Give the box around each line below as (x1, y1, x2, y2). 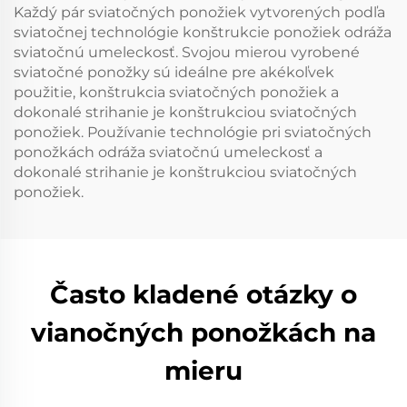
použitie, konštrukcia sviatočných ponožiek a (14, 84, 339, 101)
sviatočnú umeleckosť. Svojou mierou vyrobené (14, 44, 360, 61)
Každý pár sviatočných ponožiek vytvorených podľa (14, 4, 385, 21)
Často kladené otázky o (50, 279, 357, 310)
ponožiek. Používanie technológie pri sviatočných (14, 124, 372, 141)
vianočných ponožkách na (31, 317, 376, 348)
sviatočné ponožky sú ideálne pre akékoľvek (14, 64, 334, 81)
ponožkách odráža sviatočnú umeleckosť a (14, 144, 323, 161)
